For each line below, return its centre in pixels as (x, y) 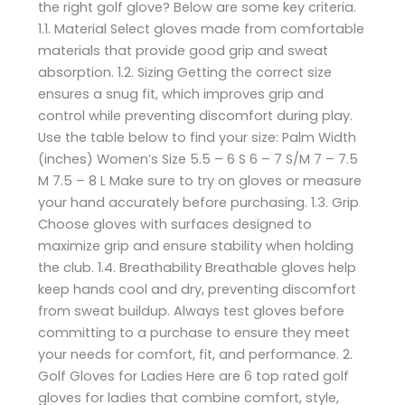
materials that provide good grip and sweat (184, 50)
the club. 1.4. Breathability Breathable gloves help (198, 267)
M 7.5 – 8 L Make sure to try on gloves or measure (200, 180)
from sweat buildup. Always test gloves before (192, 311)
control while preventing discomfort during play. (196, 115)
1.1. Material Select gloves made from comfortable (202, 28)
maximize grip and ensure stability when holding (196, 245)
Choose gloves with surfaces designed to (175, 224)
